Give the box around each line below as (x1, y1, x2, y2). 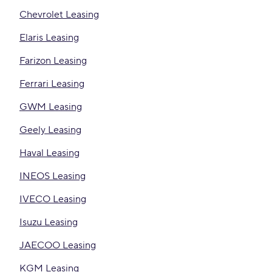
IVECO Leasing (19, 193, 86, 205)
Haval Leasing (19, 147, 80, 159)
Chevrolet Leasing (19, 8, 99, 21)
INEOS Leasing (19, 170, 86, 182)
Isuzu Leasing (19, 216, 78, 228)
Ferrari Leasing (19, 78, 84, 90)
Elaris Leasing (19, 32, 79, 44)
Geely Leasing (19, 124, 81, 136)
